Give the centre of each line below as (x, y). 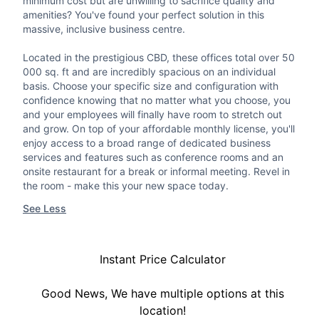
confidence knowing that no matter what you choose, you (157, 100)
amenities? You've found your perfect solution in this (143, 15)
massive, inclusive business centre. (104, 29)
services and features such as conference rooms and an (153, 157)
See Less (45, 209)
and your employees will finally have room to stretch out (152, 115)
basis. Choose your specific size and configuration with (151, 86)
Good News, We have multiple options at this (162, 294)
